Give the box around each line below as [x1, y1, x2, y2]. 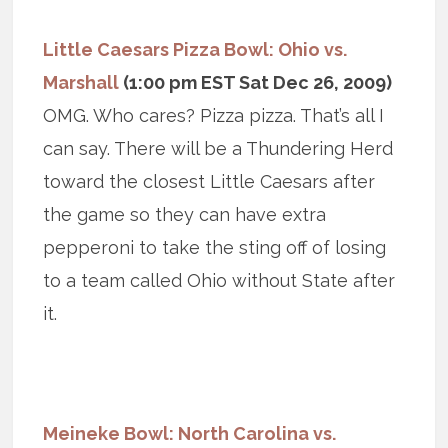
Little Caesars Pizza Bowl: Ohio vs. [43, 39, 348, 61]
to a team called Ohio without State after [43, 270, 396, 292]
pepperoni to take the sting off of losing [43, 237, 387, 259]
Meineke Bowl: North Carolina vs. [43, 423, 337, 445]
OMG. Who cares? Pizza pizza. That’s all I [43, 105, 385, 127]
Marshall [43, 72, 120, 94]
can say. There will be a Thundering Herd [43, 138, 394, 160]
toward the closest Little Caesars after [43, 171, 376, 193]
